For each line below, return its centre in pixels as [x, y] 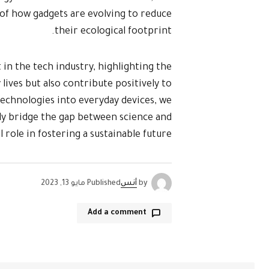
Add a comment [117, 213]
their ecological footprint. [113, 32]
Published [104, 183]
